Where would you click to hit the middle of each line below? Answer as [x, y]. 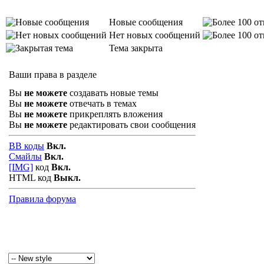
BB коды [27, 146]
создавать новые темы [113, 93]
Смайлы [25, 156]
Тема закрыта [136, 48]
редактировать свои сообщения [131, 125]
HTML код [31, 178]
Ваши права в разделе [53, 75]
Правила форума [42, 199]
